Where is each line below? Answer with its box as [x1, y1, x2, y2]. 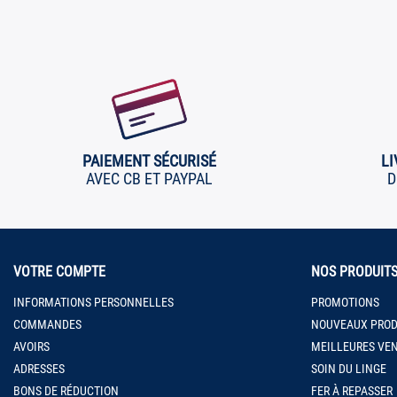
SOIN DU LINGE [311, 361, 386, 376]
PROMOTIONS [311, 294, 379, 309]
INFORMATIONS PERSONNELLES [13, 294, 174, 309]
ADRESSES [13, 361, 65, 376]
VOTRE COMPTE [13, 262, 105, 280]
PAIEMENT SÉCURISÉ [82, 151, 216, 170]
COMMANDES [13, 316, 82, 331]
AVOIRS [13, 339, 50, 354]
